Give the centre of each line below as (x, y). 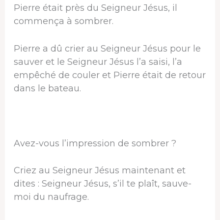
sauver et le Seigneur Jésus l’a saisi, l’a (98, 62)
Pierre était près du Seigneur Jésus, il (95, 8)
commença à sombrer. (63, 21)
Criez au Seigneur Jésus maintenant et (99, 171)
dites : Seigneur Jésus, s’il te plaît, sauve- (102, 184)
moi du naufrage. (51, 197)
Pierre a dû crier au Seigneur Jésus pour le (107, 48)
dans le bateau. (47, 88)
